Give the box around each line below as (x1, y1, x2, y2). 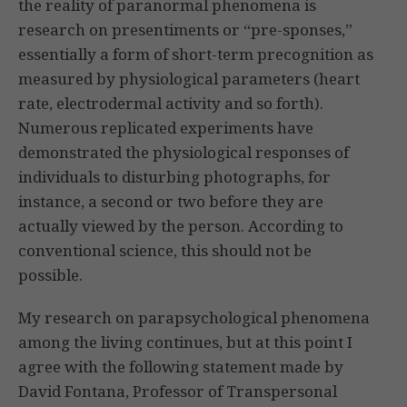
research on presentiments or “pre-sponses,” (18, 19, 352, 41)
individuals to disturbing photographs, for (18, 166, 331, 188)
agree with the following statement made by (18, 356, 343, 378)
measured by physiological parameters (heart (18, 68, 360, 90)
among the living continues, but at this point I (18, 332, 352, 353)
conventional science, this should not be (18, 240, 312, 262)
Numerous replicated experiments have (18, 117, 313, 139)
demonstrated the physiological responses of (18, 142, 349, 164)
